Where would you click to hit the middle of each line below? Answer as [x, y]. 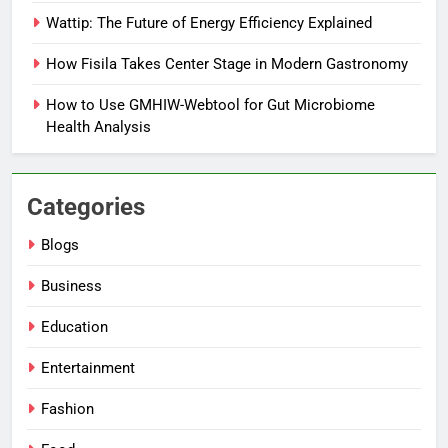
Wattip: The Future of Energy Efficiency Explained [209, 22]
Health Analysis [98, 126]
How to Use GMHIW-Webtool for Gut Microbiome [210, 104]
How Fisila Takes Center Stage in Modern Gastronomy [227, 63]
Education [74, 326]
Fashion [67, 408]
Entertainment [88, 367]
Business [71, 285]
